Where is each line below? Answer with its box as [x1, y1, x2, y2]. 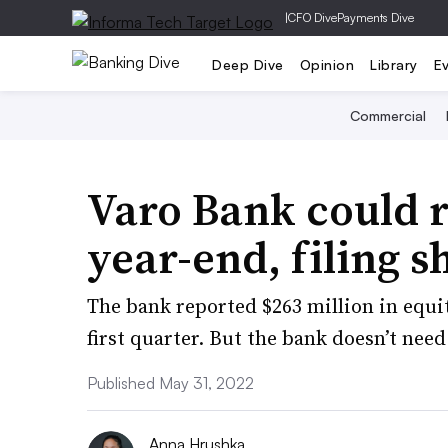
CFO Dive [288, 10, 337, 25]
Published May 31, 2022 [87, 373, 254, 393]
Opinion [299, 55, 354, 73]
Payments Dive [337, 10, 414, 25]
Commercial [349, 107, 426, 124]
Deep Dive [212, 55, 284, 73]
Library [370, 55, 418, 73]
